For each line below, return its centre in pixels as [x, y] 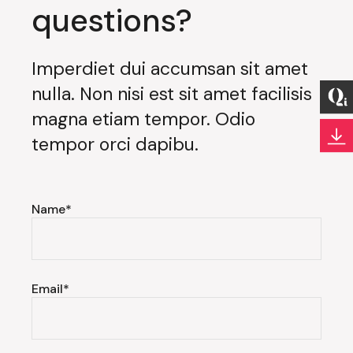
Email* [51, 289]
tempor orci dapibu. [118, 144]
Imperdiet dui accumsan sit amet [170, 69]
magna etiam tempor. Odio [144, 119]
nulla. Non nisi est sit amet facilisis [172, 94]
